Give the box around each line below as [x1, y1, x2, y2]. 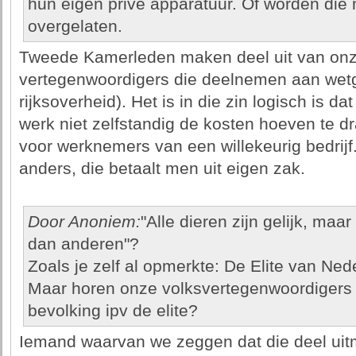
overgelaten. [27, 17, 122, 36]
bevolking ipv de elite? [27, 301, 198, 320]
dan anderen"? [27, 234, 139, 253]
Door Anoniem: [27, 212, 141, 231]
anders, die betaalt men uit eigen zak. [18, 159, 305, 178]
